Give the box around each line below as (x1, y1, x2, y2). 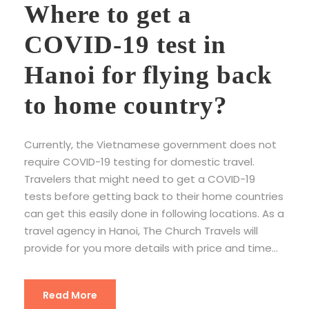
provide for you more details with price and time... (24, 240, 278, 255)
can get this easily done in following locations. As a (24, 206, 284, 221)
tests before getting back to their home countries (24, 188, 283, 203)
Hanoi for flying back (24, 60, 272, 89)
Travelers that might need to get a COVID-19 (24, 171, 255, 186)
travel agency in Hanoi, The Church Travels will (24, 223, 258, 238)
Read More (43, 288, 97, 302)
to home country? (24, 90, 228, 119)
